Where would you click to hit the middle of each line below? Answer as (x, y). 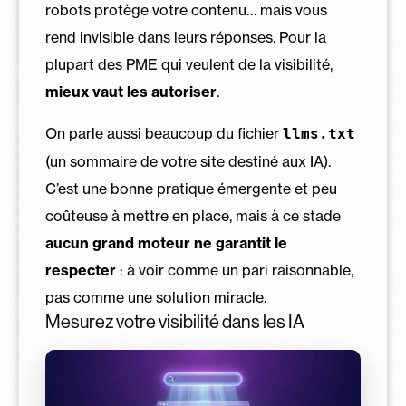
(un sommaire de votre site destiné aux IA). (188, 162)
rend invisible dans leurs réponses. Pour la (185, 38)
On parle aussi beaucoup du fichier (164, 134)
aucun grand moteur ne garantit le (166, 243)
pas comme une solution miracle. (155, 298)
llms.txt (319, 134)
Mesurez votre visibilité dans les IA (174, 323)
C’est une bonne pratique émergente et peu (191, 189)
